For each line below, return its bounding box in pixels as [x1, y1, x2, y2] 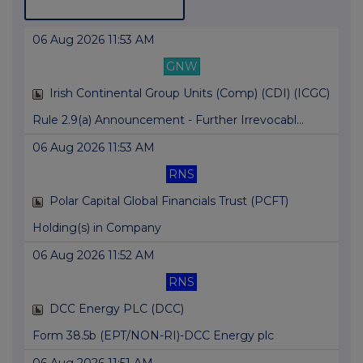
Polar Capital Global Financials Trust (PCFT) [49, 194, 288, 209]
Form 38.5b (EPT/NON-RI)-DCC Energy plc [32, 328, 274, 344]
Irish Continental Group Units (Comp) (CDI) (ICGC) [49, 86, 330, 101]
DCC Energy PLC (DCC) [49, 301, 184, 317]
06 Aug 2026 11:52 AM [32, 248, 155, 263]
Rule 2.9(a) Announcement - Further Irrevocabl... [32, 113, 304, 128]
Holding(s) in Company [32, 220, 161, 236]
